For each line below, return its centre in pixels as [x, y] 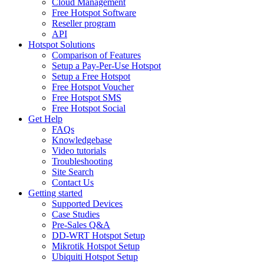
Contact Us [73, 183]
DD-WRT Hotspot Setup [98, 236]
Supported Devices [87, 204]
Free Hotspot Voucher [93, 87]
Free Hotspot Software [94, 13]
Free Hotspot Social [89, 108]
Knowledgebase [82, 140]
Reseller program [84, 24]
